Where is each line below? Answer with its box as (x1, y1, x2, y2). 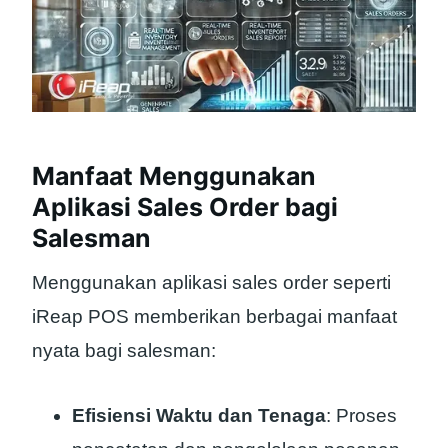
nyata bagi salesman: (32, 340, 216, 362)
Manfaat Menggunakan (32, 160, 316, 191)
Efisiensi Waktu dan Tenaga (72, 404, 326, 426)
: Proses (326, 404, 397, 426)
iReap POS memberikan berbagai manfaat (32, 306, 397, 328)
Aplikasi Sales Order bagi (32, 191, 338, 222)
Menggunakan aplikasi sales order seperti (32, 272, 391, 294)
